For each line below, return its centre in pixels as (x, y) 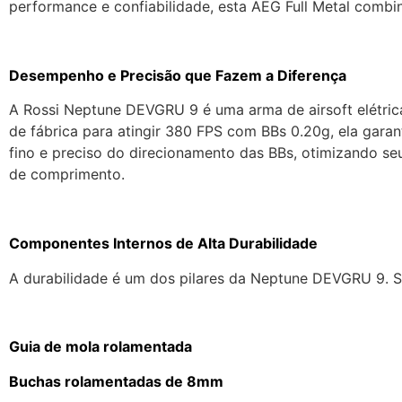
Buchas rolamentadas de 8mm (116, 381)
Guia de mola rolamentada (100, 347)
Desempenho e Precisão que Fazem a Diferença (178, 75)
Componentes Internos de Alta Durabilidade (163, 244)
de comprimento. (67, 175)
